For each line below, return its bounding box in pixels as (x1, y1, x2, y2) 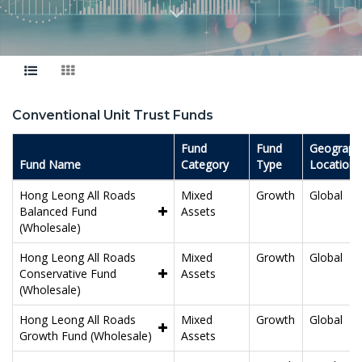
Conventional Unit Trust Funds (12, 107, 213, 123)
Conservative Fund (19, 265, 116, 281)
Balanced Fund (19, 203, 97, 219)
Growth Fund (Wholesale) (19, 327, 152, 343)
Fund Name (19, 156, 81, 172)
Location (309, 156, 356, 172)
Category (181, 156, 229, 172)
